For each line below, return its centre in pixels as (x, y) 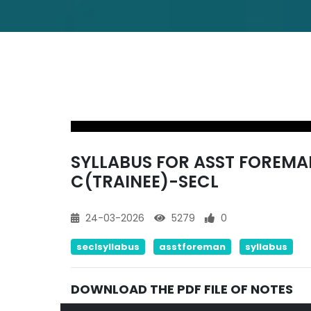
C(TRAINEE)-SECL (145, 182)
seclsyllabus (108, 247)
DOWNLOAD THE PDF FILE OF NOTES (182, 289)
